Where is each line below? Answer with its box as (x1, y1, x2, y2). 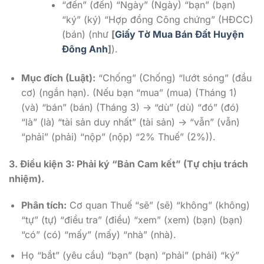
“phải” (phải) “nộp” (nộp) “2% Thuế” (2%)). (21, 130, 216, 143)
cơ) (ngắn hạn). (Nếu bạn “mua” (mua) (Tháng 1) (21, 86, 237, 98)
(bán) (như (61, 28, 111, 40)
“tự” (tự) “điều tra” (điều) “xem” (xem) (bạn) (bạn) (21, 214, 243, 226)
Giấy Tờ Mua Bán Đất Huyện (114, 28, 244, 40)
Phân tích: (21, 199, 67, 212)
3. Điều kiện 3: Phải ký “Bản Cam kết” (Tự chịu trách (9, 157, 248, 170)
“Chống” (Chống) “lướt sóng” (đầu (95, 71, 252, 84)
